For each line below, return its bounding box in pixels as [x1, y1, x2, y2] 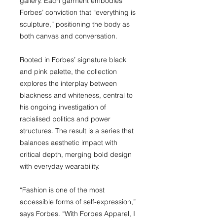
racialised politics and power [20, 114, 110, 123]
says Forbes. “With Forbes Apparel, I [20, 209, 135, 218]
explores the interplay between [20, 79, 117, 88]
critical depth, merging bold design [20, 150, 132, 159]
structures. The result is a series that [20, 126, 134, 135]
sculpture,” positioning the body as [20, 20, 130, 29]
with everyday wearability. [20, 162, 100, 171]
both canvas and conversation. [20, 32, 117, 40]
